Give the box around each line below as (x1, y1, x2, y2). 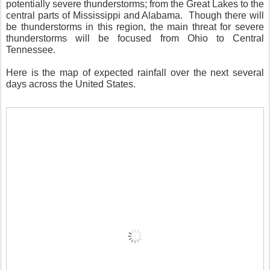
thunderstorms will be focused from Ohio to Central (6, 33, 264, 44)
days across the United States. (6, 79, 138, 90)
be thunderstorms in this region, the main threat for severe (6, 22, 264, 33)
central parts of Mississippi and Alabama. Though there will (6, 10, 264, 21)
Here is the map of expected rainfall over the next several (6, 67, 264, 78)
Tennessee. (6, 45, 55, 55)
